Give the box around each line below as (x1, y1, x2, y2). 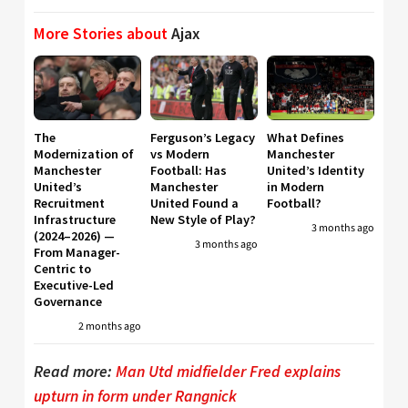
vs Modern (150, 145, 209, 162)
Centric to (34, 260, 91, 277)
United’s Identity (267, 161, 364, 178)
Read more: (34, 362, 116, 382)
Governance (34, 292, 102, 310)
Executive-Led (34, 276, 114, 293)
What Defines (267, 128, 344, 146)
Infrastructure (34, 210, 116, 228)
